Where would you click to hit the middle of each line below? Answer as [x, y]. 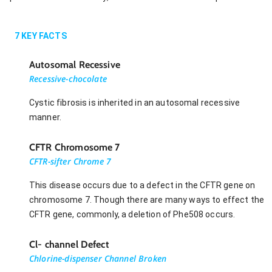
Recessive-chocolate [68, 78]
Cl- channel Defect [69, 244]
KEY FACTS [43, 36]
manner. [46, 117]
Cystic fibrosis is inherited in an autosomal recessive [135, 102]
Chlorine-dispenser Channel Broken [98, 258]
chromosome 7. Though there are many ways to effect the [147, 199]
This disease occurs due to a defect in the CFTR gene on [142, 185]
